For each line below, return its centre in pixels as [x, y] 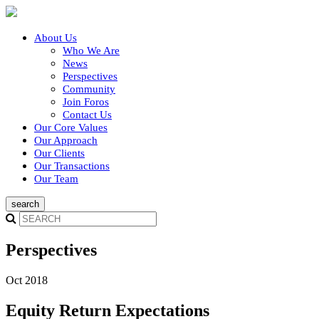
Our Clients [59, 153]
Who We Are [91, 51]
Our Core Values [71, 127]
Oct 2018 [27, 280]
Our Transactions [72, 166]
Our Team [56, 179]
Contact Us [87, 115]
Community [89, 89]
